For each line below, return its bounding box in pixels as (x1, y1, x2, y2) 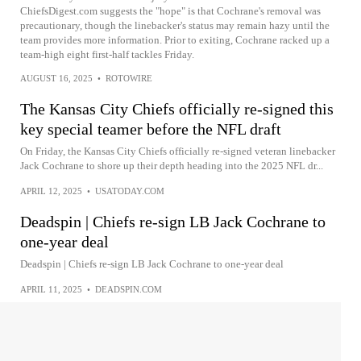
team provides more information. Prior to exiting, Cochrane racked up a (20, 34, 330, 46)
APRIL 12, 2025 (20, 186, 82, 196)
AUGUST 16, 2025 (20, 73, 93, 83)
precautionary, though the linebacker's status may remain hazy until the (20, 19, 330, 31)
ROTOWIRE (106, 73, 152, 83)
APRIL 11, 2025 (20, 284, 82, 294)
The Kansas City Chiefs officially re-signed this (20, 100, 334, 118)
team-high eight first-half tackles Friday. (20, 48, 194, 60)
